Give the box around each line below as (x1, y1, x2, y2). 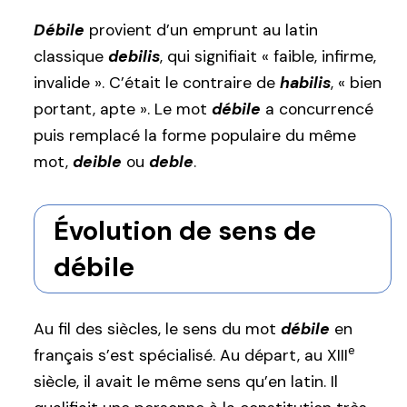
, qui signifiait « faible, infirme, (160, 45, 376, 66)
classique (34, 45, 108, 66)
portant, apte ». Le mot (34, 98, 212, 119)
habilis (280, 72, 331, 93)
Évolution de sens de (53, 213, 316, 248)
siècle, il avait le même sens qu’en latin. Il (34, 371, 338, 392)
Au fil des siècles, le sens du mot (34, 318, 281, 339)
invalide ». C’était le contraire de (34, 72, 280, 93)
